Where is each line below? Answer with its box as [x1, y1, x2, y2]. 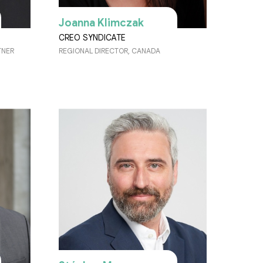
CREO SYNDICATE [59, 32, 126, 43]
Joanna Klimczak [59, 16, 144, 30]
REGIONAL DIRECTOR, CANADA [59, 46, 160, 56]
